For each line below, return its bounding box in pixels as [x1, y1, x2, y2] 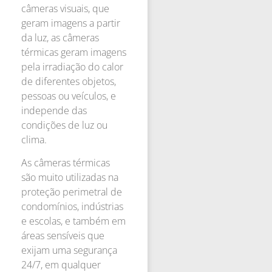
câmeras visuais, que [21, 1, 109, 15]
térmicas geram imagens [21, 45, 126, 59]
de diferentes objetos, [21, 74, 116, 88]
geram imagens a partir [21, 16, 120, 30]
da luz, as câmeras [21, 30, 99, 44]
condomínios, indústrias [21, 199, 123, 213]
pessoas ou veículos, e [21, 89, 116, 103]
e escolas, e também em [21, 214, 126, 228]
